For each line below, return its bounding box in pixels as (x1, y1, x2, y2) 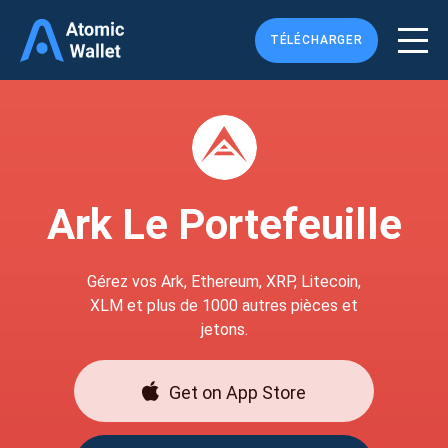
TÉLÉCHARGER (269, 33, 363, 47)
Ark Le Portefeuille (46, 200, 402, 249)
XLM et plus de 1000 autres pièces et (90, 296, 358, 315)
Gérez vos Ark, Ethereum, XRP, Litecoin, (87, 272, 361, 291)
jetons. (200, 320, 248, 339)
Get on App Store (169, 381, 306, 403)
